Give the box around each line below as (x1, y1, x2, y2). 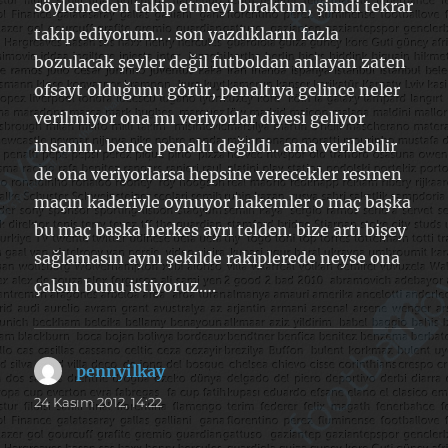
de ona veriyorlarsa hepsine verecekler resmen (34, 163, 403, 184)
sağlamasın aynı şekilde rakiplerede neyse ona (34, 247, 401, 268)
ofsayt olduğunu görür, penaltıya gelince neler (34, 79, 401, 100)
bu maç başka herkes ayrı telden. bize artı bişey (34, 219, 407, 240)
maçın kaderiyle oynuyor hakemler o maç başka (34, 191, 412, 212)
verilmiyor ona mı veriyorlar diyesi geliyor (34, 107, 366, 128)
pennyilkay (76, 360, 166, 381)
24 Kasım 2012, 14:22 (34, 393, 163, 410)
